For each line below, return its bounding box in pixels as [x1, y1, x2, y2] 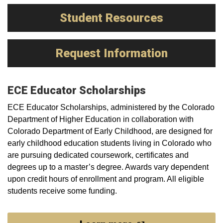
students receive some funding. [7, 187, 117, 195]
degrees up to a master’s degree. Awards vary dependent [7, 163, 209, 171]
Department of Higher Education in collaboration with [7, 115, 194, 123]
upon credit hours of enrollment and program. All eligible [7, 175, 204, 183]
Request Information [55, 46, 168, 60]
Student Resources [60, 11, 163, 25]
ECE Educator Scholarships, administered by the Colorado [7, 103, 215, 111]
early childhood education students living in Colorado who [7, 139, 212, 147]
